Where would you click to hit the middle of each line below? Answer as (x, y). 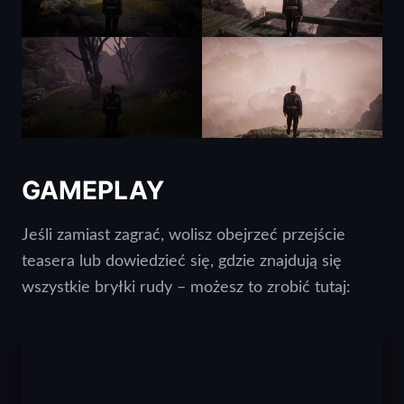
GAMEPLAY (93, 191)
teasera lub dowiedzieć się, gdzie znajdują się (182, 262)
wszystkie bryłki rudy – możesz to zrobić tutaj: (186, 288)
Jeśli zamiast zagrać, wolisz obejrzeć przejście (184, 235)
